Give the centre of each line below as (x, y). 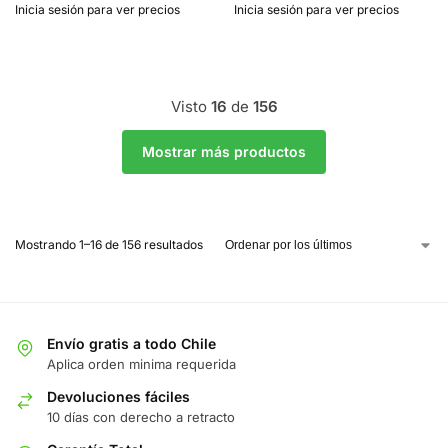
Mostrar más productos (224, 152)
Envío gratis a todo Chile (131, 343)
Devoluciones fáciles (118, 397)
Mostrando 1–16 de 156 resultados (109, 244)
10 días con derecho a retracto (141, 417)
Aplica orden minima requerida (141, 364)
